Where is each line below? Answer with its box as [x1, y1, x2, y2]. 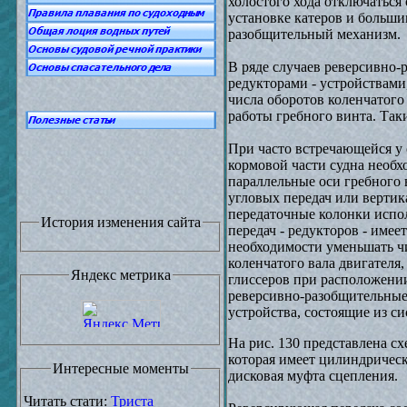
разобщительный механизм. [228, 26, 401, 42]
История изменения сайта [40, 214, 201, 230]
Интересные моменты [52, 361, 189, 376]
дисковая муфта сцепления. [228, 368, 398, 383]
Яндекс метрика [70, 267, 171, 283]
